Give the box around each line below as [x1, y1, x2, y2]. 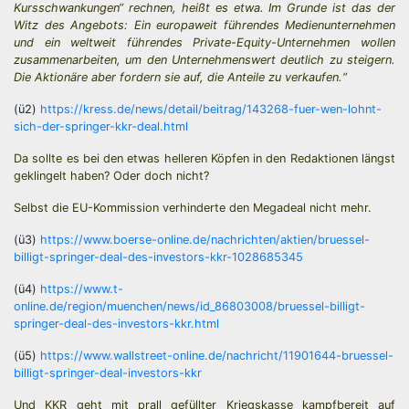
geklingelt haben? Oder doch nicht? [14, 169, 209, 183]
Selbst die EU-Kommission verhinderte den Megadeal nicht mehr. [14, 201, 372, 215]
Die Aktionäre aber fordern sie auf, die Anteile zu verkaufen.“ [14, 70, 347, 84]
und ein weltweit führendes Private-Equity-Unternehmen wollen [14, 36, 395, 49]
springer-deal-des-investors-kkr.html [14, 317, 219, 330]
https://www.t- [40, 282, 123, 296]
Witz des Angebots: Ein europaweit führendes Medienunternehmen [14, 18, 395, 32]
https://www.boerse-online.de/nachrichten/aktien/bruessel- [40, 233, 370, 246]
